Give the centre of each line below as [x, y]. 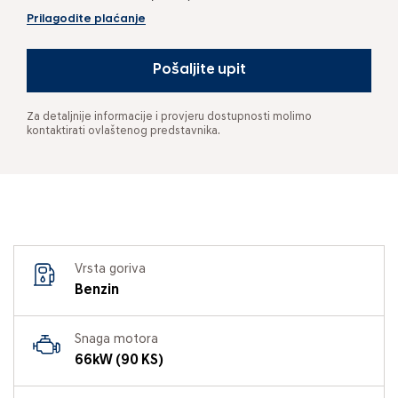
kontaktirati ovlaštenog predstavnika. [123, 131]
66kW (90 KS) [119, 360]
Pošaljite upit [199, 70]
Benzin [97, 290]
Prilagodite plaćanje [86, 19]
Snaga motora [116, 339]
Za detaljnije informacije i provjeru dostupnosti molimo [169, 116]
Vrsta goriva [110, 269]
